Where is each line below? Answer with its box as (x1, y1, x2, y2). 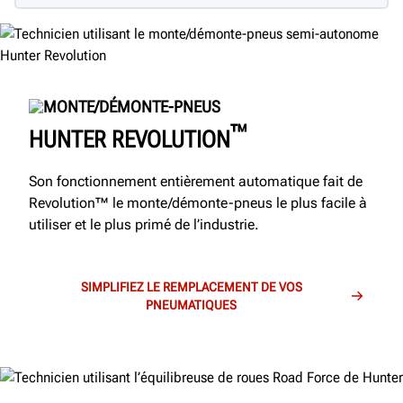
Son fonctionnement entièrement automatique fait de (29, 173, 363, 191)
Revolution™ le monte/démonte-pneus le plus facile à (29, 194, 367, 212)
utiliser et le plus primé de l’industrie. (29, 216, 263, 234)
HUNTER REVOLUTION (29, 125, 230, 153)
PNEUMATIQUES (146, 298, 237, 313)
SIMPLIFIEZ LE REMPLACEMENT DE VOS (80, 280, 302, 295)
